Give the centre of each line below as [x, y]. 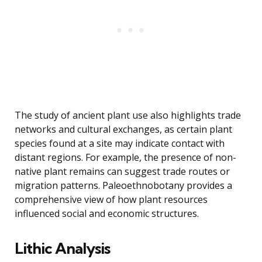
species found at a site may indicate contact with [120, 144]
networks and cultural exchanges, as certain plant [123, 130]
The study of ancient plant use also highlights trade [128, 116]
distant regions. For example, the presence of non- [125, 158]
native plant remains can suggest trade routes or [122, 172]
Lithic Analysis [62, 249]
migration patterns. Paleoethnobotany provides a [123, 186]
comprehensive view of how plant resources [111, 200]
